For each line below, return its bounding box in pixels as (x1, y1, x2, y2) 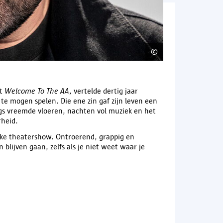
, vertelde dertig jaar (69, 86, 138, 95)
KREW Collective (163, 47, 218, 56)
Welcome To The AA (4, 86, 69, 95)
